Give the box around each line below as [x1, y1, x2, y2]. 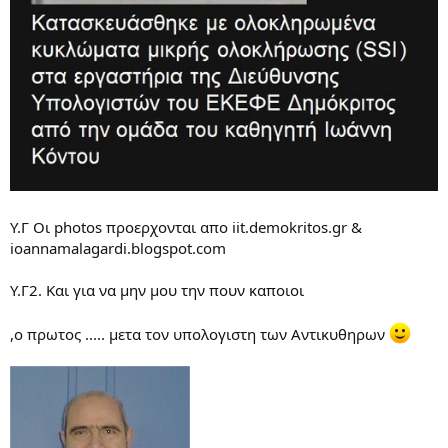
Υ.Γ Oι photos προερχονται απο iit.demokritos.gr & [10, 217, 362, 238]
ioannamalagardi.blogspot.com [10, 238, 226, 259]
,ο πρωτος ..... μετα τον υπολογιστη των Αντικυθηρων [10, 324, 389, 345]
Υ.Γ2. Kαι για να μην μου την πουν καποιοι [10, 280, 304, 301]
